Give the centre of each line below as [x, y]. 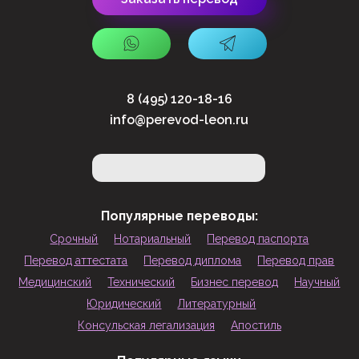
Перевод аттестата [76, 260]
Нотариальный [153, 239]
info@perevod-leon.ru [179, 120]
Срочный [74, 239]
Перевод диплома [193, 260]
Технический [141, 282]
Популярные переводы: [179, 216]
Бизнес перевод [235, 282]
